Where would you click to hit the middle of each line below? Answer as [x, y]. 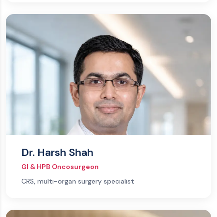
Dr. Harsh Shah [57, 153]
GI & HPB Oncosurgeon [60, 167]
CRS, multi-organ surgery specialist [78, 181]
